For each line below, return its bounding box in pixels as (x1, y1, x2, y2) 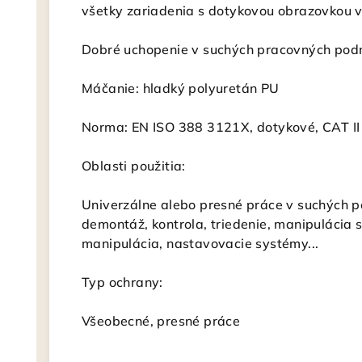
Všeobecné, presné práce (82, 313, 241, 329)
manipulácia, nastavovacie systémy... (82, 235, 319, 251)
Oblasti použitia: (82, 158, 186, 174)
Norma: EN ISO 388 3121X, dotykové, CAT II (82, 119, 360, 135)
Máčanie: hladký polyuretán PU (82, 80, 280, 96)
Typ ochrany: (82, 274, 163, 290)
